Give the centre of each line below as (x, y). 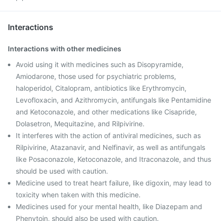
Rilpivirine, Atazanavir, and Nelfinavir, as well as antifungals (110, 147)
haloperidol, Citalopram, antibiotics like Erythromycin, (101, 88)
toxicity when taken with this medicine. (78, 195)
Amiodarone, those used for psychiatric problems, (96, 76)
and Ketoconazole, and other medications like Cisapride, (106, 112)
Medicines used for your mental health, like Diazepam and (109, 206)
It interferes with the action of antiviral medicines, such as (108, 135)
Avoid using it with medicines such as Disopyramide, (100, 64)
